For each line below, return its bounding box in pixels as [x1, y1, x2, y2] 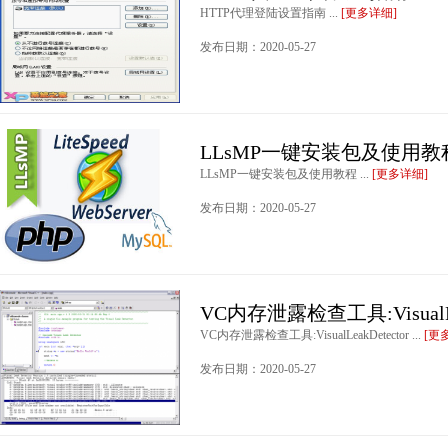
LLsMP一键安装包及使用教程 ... [200, 167, 372, 181]
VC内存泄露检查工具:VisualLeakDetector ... [200, 328, 424, 342]
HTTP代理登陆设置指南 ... [200, 6, 341, 20]
